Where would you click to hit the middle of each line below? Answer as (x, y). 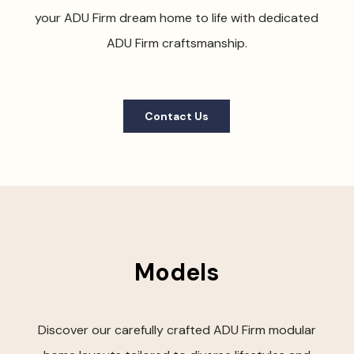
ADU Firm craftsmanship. (177, 43)
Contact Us (177, 116)
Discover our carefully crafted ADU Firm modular (177, 330)
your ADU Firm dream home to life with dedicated (177, 18)
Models (177, 272)
